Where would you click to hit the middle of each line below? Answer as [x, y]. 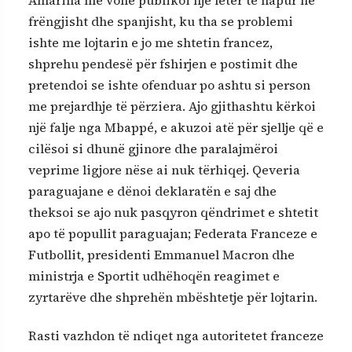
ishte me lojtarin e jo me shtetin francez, [150, 42]
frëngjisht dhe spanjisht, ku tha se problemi [161, 21]
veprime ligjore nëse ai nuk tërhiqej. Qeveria [164, 169]
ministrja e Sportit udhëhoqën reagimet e [154, 275]
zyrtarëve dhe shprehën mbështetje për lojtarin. [173, 297]
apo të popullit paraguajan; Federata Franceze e [173, 233]
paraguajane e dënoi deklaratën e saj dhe [152, 191]
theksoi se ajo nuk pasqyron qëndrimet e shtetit [173, 212]
